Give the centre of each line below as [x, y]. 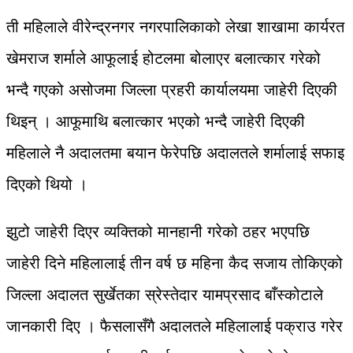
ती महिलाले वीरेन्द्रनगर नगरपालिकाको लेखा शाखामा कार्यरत [175, 26]
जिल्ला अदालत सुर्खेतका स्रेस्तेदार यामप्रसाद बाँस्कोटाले [165, 294]
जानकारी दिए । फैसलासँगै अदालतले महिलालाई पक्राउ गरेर [175, 326]
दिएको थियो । [47, 184]
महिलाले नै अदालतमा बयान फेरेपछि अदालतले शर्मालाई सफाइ [175, 152]
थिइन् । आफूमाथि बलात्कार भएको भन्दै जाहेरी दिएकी [156, 121]
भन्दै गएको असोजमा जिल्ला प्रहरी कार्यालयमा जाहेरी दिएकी [172, 89]
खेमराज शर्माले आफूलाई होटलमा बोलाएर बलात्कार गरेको [163, 58]
